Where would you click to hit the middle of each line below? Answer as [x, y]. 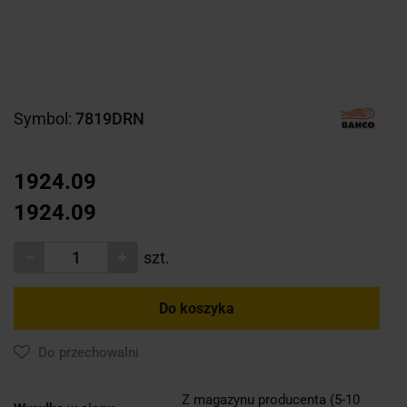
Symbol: [45, 118]
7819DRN [110, 118]
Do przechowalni [89, 352]
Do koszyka [197, 308]
